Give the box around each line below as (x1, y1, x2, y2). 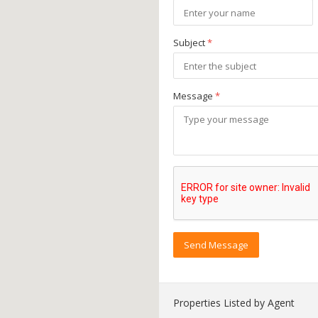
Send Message (184, 238, 248, 251)
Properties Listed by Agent (173, 296, 295, 309)
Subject (173, 36, 207, 49)
